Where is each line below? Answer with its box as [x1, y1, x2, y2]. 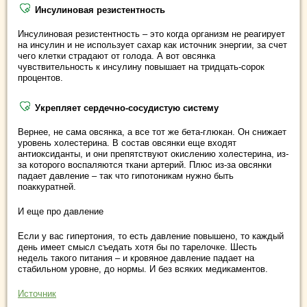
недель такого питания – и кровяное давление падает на [18, 252, 254, 263]
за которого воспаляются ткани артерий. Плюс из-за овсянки [18, 159, 271, 170]
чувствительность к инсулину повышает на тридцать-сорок [18, 61, 265, 72]
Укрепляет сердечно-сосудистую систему [35, 102, 219, 113]
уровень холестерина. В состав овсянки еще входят [18, 137, 236, 148]
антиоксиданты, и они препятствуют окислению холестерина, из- [18, 148, 288, 159]
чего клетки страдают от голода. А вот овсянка [18, 50, 215, 61]
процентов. [18, 72, 63, 83]
